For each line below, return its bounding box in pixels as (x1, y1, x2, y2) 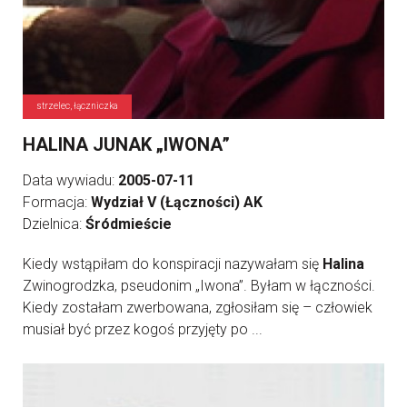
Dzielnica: (23, 215, 85, 233)
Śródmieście (85, 215, 172, 233)
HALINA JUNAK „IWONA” (23, 134, 230, 155)
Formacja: (23, 194, 91, 211)
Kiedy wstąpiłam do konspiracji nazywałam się (23, 255, 323, 273)
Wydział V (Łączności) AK (91, 194, 263, 211)
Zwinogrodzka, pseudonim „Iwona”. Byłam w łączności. (23, 277, 375, 294)
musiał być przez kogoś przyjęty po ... (23, 321, 263, 338)
